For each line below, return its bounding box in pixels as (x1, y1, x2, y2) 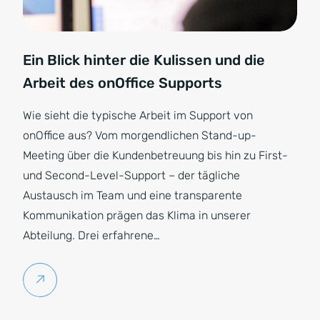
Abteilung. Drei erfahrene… (23, 229, 160, 242)
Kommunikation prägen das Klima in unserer (23, 209, 251, 222)
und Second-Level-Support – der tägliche (23, 169, 240, 182)
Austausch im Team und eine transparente (23, 189, 242, 202)
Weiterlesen (45, 273, 110, 286)
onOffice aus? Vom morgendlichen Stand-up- (23, 129, 256, 142)
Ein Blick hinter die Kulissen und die (23, 51, 265, 69)
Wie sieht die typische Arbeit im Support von (23, 109, 253, 122)
